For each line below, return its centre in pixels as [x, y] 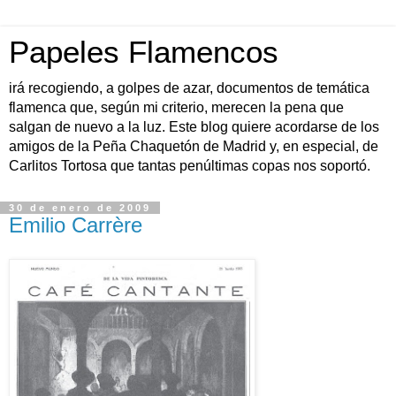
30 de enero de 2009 [80, 208]
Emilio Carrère [76, 225]
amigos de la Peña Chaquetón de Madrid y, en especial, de [194, 146]
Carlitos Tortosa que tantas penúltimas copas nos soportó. [190, 166]
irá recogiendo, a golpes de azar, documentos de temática [189, 88]
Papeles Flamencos [144, 52]
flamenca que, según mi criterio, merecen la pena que [176, 107]
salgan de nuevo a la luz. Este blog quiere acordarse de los [194, 127]
